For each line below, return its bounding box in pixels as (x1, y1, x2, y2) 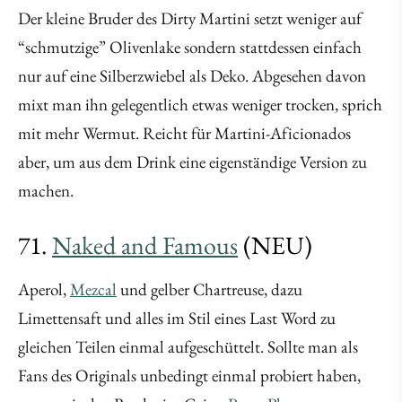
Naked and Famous (52, 229, 238, 262)
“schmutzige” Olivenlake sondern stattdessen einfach (18, 36, 362, 59)
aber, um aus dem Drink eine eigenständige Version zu (18, 151, 367, 174)
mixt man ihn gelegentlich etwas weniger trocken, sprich (18, 93, 382, 117)
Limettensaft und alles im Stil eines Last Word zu (18, 307, 336, 330)
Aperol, (18, 278, 70, 301)
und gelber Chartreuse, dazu (117, 278, 302, 301)
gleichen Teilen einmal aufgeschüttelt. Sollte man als (18, 336, 358, 359)
